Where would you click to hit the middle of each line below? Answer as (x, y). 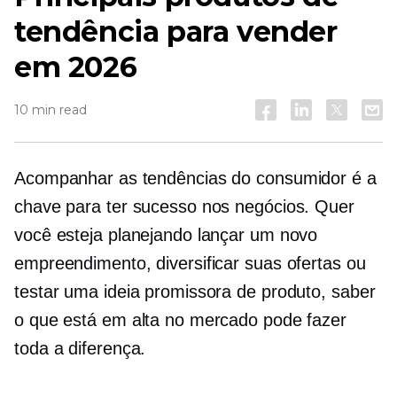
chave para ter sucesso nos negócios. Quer (184, 206)
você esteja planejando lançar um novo (166, 235)
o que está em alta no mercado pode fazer (180, 320)
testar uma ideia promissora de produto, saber (195, 292)
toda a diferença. (80, 348)
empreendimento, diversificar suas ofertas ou (190, 263)
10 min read (51, 110)
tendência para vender (176, 31)
